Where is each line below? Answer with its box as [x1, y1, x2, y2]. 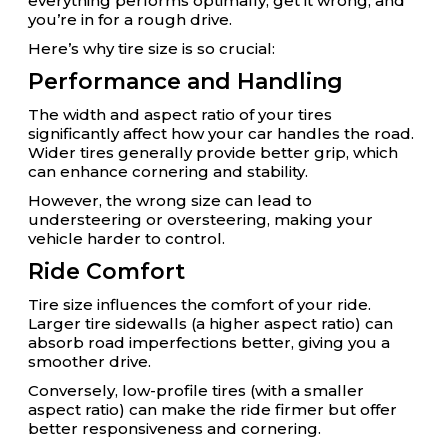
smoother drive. [28, 352, 151, 371]
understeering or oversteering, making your [28, 210, 373, 229]
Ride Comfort [28, 258, 185, 285]
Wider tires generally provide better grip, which [28, 143, 398, 162]
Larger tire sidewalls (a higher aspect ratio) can [28, 314, 393, 333]
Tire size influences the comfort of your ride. [28, 295, 371, 314]
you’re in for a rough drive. [28, 10, 232, 29]
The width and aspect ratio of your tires [28, 105, 332, 124]
